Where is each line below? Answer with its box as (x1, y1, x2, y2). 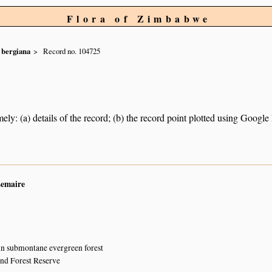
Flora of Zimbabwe (67, 12, 211, 25)
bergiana (1, 46, 30, 57)
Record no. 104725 (43, 46, 100, 57)
